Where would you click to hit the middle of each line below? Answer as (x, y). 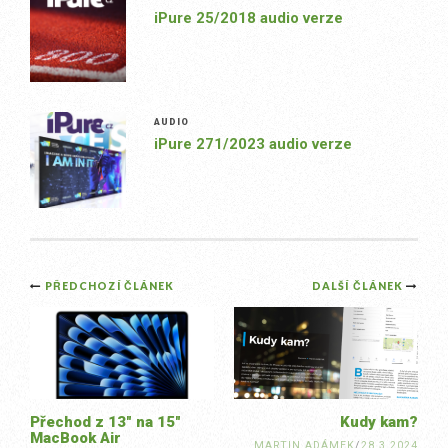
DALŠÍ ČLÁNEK (359, 286)
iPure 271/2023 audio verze (252, 144)
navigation (112, 328)
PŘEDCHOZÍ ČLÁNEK (109, 286)
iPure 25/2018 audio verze (248, 18)
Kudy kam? (379, 422)
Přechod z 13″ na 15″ (105, 422)
